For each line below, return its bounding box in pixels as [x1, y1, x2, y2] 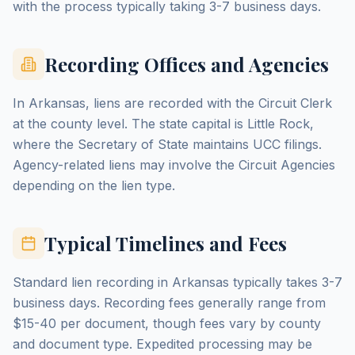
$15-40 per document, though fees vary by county [13, 315, 321, 331]
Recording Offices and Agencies [44, 52, 329, 77]
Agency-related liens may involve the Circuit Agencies [13, 157, 335, 173]
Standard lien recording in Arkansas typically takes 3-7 [13, 274, 342, 290]
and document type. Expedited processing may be [13, 336, 312, 352]
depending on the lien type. [13, 177, 175, 193]
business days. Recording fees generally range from [13, 295, 326, 311]
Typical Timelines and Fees [44, 231, 287, 256]
